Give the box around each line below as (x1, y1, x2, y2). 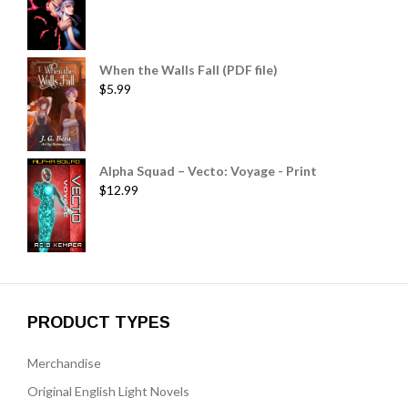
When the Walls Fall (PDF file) (99, 61, 278, 77)
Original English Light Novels (27, 382, 189, 399)
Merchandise (27, 354, 101, 371)
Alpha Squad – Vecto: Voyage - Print (99, 163, 317, 179)
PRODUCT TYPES (27, 312, 170, 331)
